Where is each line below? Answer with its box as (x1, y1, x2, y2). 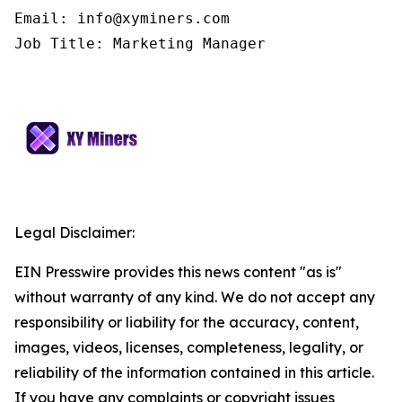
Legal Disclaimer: (14, 223, 135, 242)
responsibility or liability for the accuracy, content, (14, 313, 359, 332)
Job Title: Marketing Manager (14, 35, 266, 53)
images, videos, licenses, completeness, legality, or (14, 338, 363, 357)
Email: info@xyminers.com (14, 10, 230, 28)
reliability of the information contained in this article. (14, 363, 374, 382)
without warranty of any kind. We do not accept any (14, 288, 375, 307)
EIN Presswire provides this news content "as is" (14, 263, 342, 282)
